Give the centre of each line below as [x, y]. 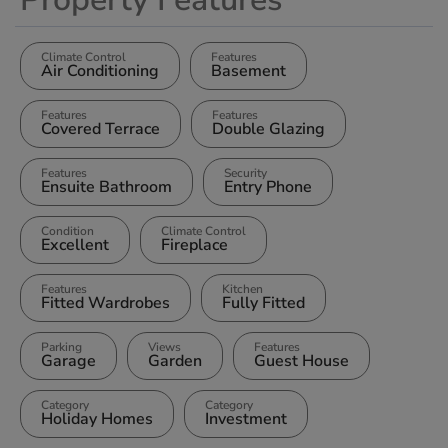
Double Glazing [268, 129]
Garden [175, 361]
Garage [68, 361]
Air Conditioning [100, 71]
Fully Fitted [263, 303]
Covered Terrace [100, 129]
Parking [61, 347]
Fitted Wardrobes [105, 303]
